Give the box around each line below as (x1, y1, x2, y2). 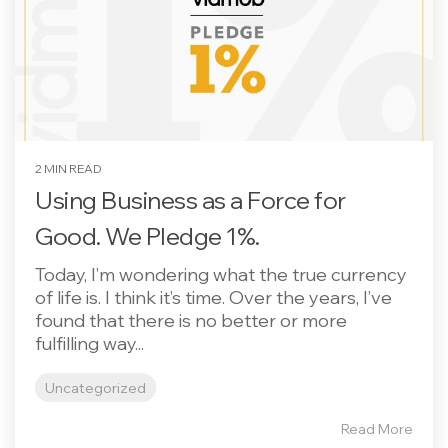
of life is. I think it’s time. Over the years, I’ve (35, 285, 392, 309)
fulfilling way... (35, 331, 144, 355)
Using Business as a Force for (35, 184, 346, 215)
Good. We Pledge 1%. (35, 220, 260, 251)
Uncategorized (45, 377, 146, 397)
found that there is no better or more (35, 308, 347, 332)
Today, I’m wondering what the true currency (35, 262, 407, 286)
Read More (341, 419, 413, 438)
